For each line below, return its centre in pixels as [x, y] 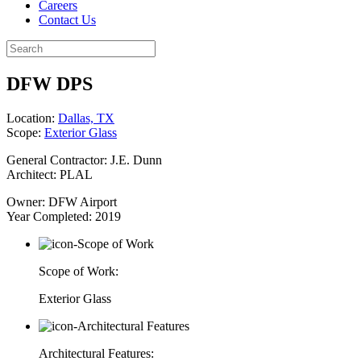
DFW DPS [50, 84]
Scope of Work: [79, 272]
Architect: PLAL [50, 175]
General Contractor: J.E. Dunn [84, 160]
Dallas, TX [86, 118]
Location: [32, 118]
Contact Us [67, 20]
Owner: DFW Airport [62, 202]
